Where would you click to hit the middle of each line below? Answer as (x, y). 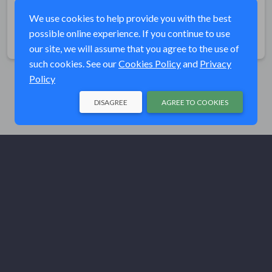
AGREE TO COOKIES (195, 102)
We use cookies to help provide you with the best (130, 18)
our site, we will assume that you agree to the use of (134, 48)
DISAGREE (111, 102)
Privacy (216, 63)
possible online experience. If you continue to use (130, 33)
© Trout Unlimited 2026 (136, 249)
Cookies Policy (150, 63)
